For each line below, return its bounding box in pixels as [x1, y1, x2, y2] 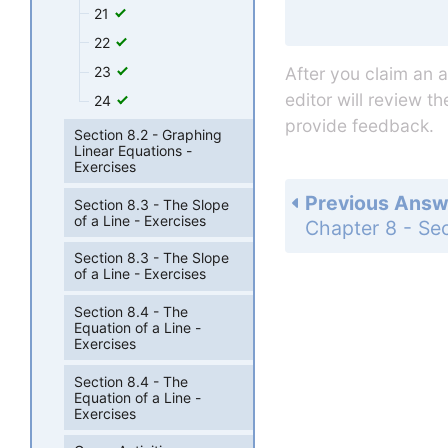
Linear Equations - [74, 141, 193, 159]
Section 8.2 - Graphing [74, 125, 223, 143]
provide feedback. [285, 115, 434, 137]
